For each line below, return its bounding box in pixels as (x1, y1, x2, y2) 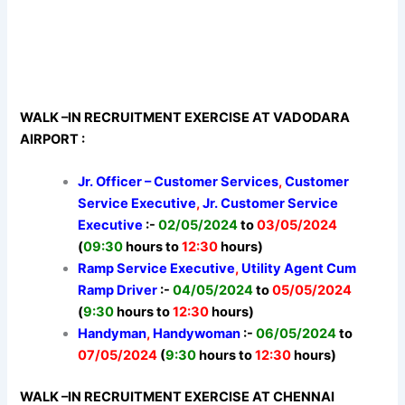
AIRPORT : (20, 130, 86, 147)
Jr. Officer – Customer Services (78, 174, 279, 191)
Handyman (78, 325, 147, 343)
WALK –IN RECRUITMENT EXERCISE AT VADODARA (20, 108, 351, 126)
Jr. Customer (202, 195, 288, 212)
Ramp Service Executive (78, 260, 236, 278)
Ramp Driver (78, 282, 158, 299)
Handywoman (153, 325, 241, 343)
